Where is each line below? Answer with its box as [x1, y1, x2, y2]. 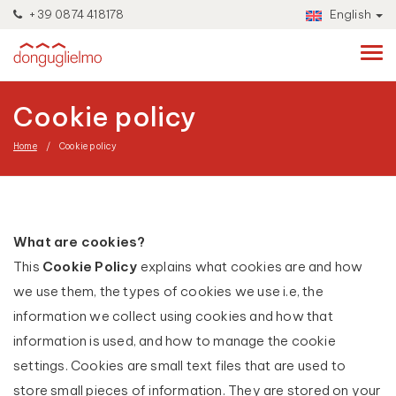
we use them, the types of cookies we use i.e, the [13, 283, 324, 300]
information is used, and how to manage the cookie [13, 332, 336, 349]
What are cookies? [13, 233, 146, 250]
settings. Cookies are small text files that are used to [13, 357, 346, 374]
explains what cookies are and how [137, 258, 363, 275]
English [326, 7, 371, 21]
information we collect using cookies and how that [13, 308, 333, 324]
